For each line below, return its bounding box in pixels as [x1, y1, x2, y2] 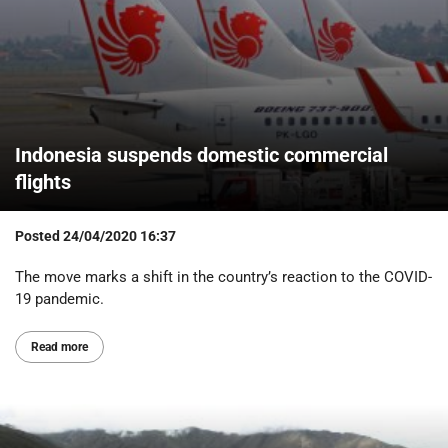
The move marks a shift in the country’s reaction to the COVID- [15, 268, 432, 287]
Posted [15, 227, 63, 244]
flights [15, 169, 71, 194]
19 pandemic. [15, 290, 104, 309]
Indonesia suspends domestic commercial [15, 142, 388, 167]
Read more [31, 340, 88, 355]
